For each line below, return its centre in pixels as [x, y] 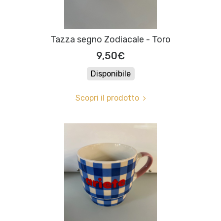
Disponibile [110, 74]
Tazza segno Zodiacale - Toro [110, 40]
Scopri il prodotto [107, 98]
